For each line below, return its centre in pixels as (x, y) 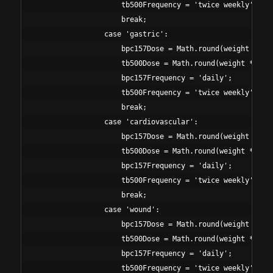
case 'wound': (97, 210)
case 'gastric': (102, 34)
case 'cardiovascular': (117, 122)
